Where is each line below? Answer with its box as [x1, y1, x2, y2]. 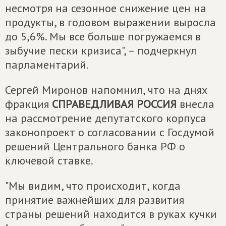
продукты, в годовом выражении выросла [5, 15, 216, 29]
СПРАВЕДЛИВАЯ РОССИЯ [52, 97, 177, 111]
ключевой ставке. [5, 153, 93, 167]
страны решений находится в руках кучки [5, 207, 217, 221]
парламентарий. [5, 58, 89, 72]
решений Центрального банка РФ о [5, 139, 185, 153]
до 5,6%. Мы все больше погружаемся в [5, 29, 201, 43]
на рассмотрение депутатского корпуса [5, 111, 206, 125]
